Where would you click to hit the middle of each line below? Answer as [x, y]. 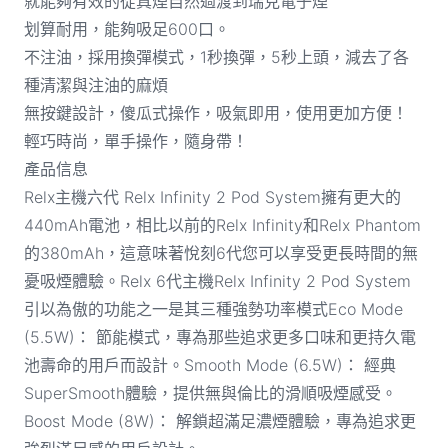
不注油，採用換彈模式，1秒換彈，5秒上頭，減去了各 [216, 56]
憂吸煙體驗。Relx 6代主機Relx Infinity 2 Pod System [217, 280]
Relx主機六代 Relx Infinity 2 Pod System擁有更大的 [212, 196]
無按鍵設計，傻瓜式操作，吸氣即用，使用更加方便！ [215, 112]
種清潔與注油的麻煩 [95, 84]
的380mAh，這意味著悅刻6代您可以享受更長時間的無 [220, 252]
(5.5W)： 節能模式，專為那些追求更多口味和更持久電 [219, 336]
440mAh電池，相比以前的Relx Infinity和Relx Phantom [222, 224]
